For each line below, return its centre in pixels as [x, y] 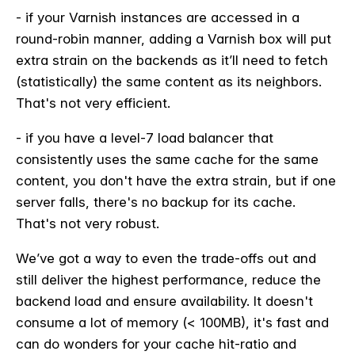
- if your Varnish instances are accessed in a [158, 17]
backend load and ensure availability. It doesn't [164, 301]
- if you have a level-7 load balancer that [145, 137]
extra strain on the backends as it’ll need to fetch [172, 60]
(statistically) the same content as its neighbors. [169, 81]
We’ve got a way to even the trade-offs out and [166, 258]
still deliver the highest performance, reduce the [168, 279]
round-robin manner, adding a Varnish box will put [174, 38]
